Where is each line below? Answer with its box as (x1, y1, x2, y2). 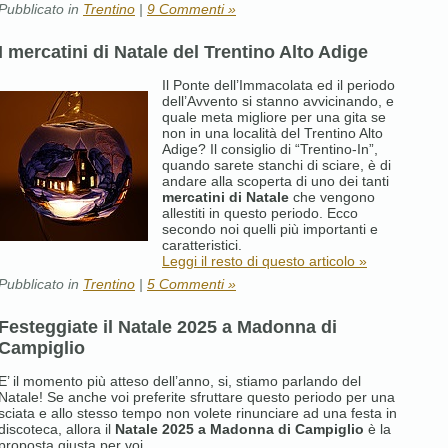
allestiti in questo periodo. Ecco (162, 204, 358, 221)
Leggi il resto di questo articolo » (162, 252, 367, 269)
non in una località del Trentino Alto (162, 124, 383, 141)
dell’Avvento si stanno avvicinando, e (162, 92, 394, 109)
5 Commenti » (147, 275, 236, 292)
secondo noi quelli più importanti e (162, 220, 378, 237)
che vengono (289, 188, 375, 205)
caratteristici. (162, 236, 242, 253)
